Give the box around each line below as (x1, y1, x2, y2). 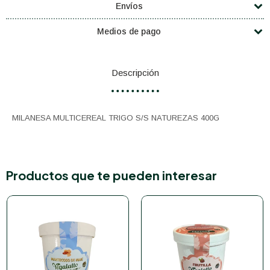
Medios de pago (97, 27, 161, 36)
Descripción (111, 67, 159, 78)
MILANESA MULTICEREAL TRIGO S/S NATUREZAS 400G (12, 113, 219, 122)
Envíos (115, 1, 143, 11)
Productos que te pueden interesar (6, 168, 217, 183)
